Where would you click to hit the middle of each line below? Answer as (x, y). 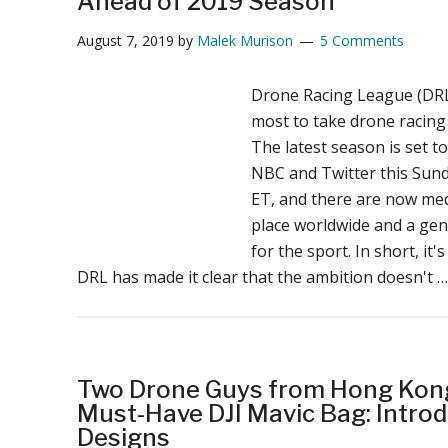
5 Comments (361, 40)
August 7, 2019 (125, 40)
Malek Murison (244, 40)
